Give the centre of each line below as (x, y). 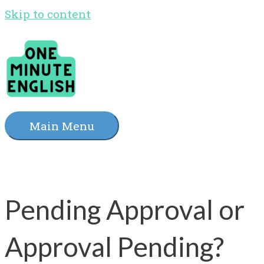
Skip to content (48, 14)
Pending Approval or (125, 209)
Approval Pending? (114, 246)
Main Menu (62, 126)
